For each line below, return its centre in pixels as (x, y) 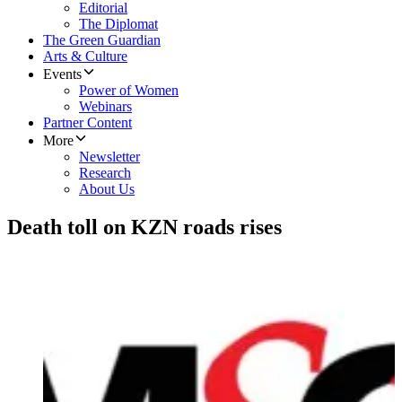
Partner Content (87, 123)
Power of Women (129, 91)
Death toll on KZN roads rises (144, 227)
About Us (107, 189)
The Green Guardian (102, 40)
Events (62, 74)
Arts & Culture (85, 57)
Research (105, 173)
